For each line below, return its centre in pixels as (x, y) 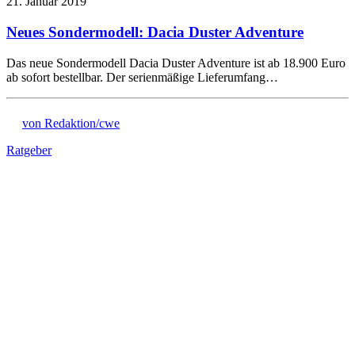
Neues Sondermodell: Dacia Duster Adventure (155, 32)
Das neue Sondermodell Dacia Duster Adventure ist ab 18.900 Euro (176, 63)
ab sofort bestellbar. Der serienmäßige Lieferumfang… (142, 77)
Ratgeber (29, 150)
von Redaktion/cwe (71, 123)
